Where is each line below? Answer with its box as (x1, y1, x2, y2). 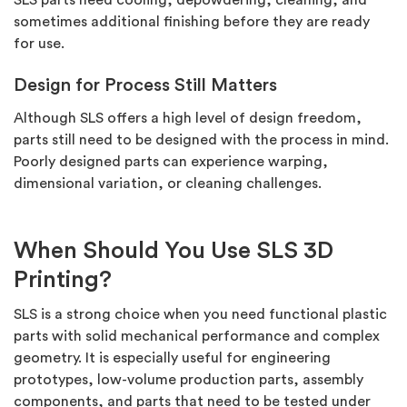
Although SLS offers (14, 111, 147, 126)
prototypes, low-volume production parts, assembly (14, 372, 363, 388)
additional (91, 15, 160, 30)
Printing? (14, 268, 112, 293)
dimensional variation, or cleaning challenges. (14, 176, 322, 192)
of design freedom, (226, 111, 362, 126)
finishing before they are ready (160, 15, 370, 30)
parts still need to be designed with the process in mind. (14, 133, 389, 148)
